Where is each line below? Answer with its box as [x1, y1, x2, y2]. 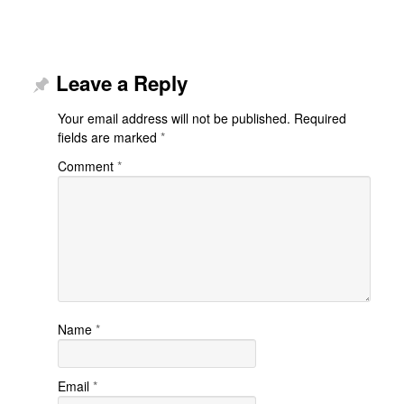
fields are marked [57, 128, 161, 147]
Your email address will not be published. [57, 109, 290, 128]
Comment [57, 157, 117, 176]
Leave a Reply [55, 69, 188, 98]
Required [293, 109, 346, 128]
